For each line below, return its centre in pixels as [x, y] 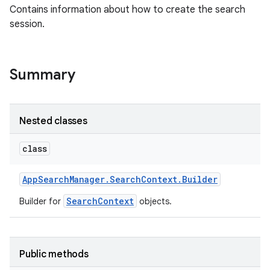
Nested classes [53, 121]
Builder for [41, 201]
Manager [87, 179]
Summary [42, 75]
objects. [155, 201]
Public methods [54, 254]
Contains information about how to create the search [127, 10]
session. [27, 24]
